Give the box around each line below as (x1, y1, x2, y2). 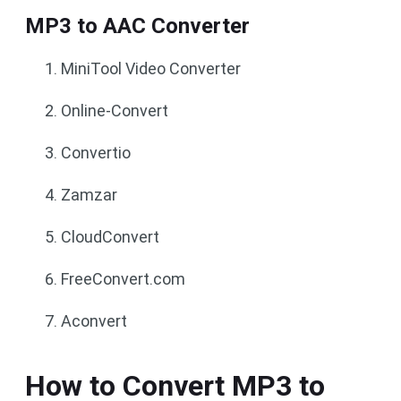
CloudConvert (61, 227, 159, 246)
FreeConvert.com (61, 269, 185, 288)
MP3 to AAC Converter (25, 13, 250, 38)
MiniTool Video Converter (61, 59, 241, 78)
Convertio (61, 143, 131, 162)
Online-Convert (61, 101, 168, 120)
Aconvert (61, 311, 127, 330)
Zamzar (61, 185, 117, 204)
